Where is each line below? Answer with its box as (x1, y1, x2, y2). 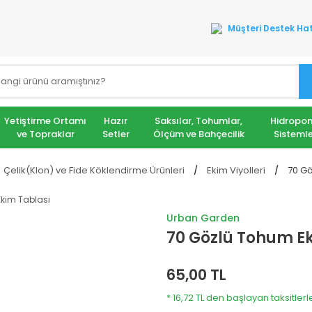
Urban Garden (166, 211, 240, 225)
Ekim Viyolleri (207, 164, 265, 177)
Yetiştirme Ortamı (4, 114, 87, 127)
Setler (102, 127, 130, 141)
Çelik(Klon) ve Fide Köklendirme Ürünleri (3, 164, 185, 177)
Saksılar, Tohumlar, (155, 114, 243, 127)
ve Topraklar (16, 127, 75, 141)
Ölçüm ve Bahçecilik (153, 127, 244, 141)
